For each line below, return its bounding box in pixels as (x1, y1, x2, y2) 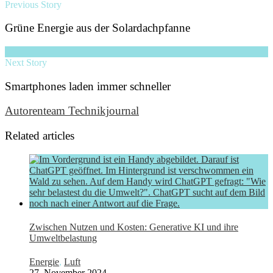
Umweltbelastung (29, 233, 97, 244)
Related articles (5, 129, 74, 143)
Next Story (5, 57, 47, 68)
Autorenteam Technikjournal (5, 104, 139, 118)
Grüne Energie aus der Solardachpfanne (5, 21, 190, 35)
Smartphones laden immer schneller (5, 79, 171, 93)
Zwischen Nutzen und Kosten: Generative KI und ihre (29, 222, 238, 233)
